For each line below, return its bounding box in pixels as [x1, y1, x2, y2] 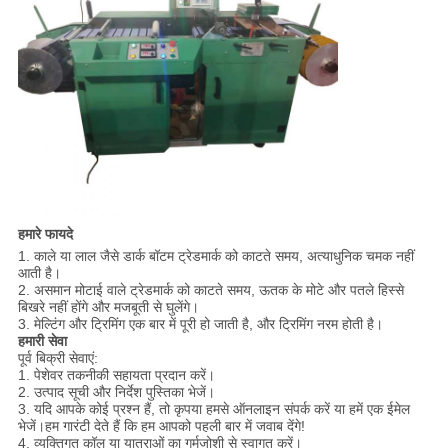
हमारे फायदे [17, 226, 73, 243]
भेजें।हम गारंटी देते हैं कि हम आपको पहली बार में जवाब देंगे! [17, 418, 305, 435]
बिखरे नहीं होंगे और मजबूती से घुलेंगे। [17, 299, 199, 316]
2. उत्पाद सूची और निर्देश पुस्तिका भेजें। [17, 384, 215, 401]
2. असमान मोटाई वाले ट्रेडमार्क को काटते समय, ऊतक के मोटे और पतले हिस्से [17, 282, 404, 299]
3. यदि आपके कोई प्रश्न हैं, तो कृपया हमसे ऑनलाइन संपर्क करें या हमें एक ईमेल [17, 401, 410, 418]
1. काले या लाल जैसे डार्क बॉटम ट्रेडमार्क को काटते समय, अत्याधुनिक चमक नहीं [17, 248, 414, 265]
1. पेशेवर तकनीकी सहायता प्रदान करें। [17, 367, 215, 384]
